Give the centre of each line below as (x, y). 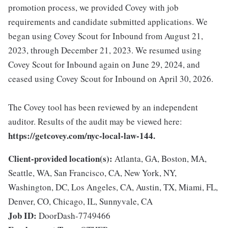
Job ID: (22, 216)
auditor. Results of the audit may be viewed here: (95, 121)
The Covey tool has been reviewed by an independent (103, 107)
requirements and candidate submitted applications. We (108, 22)
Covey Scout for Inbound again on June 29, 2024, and (104, 64)
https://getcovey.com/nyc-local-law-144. (82, 136)
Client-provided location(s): (60, 159)
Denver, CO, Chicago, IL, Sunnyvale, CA (80, 201)
